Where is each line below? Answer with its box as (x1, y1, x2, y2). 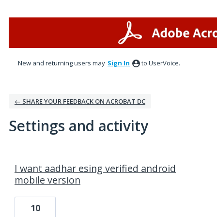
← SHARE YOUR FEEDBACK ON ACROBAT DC (15, 97, 145, 106)
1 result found (5, 151, 57, 162)
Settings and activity (9, 116, 148, 136)
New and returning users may (18, 59, 107, 67)
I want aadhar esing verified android (15, 162, 176, 175)
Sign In (108, 59, 130, 67)
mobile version (15, 173, 80, 186)
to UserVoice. (141, 59, 180, 67)
